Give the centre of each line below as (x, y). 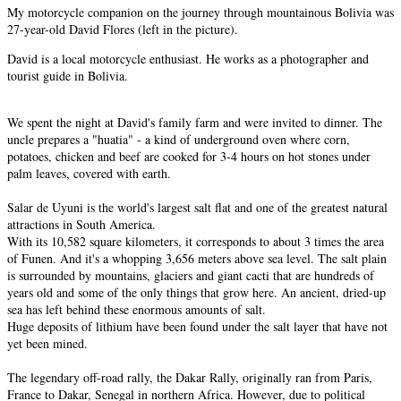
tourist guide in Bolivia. (68, 75)
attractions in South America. (81, 224)
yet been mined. (47, 343)
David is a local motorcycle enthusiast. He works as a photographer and (188, 58)
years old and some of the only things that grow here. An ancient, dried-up (196, 292)
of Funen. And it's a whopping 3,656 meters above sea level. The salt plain (197, 258)
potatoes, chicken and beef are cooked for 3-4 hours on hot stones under (189, 156)
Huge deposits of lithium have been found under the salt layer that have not (197, 326)
